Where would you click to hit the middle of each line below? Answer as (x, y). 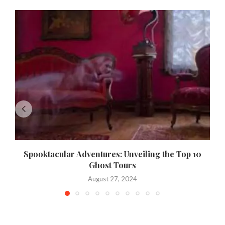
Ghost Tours (113, 165)
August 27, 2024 (113, 179)
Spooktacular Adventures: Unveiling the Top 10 (113, 154)
